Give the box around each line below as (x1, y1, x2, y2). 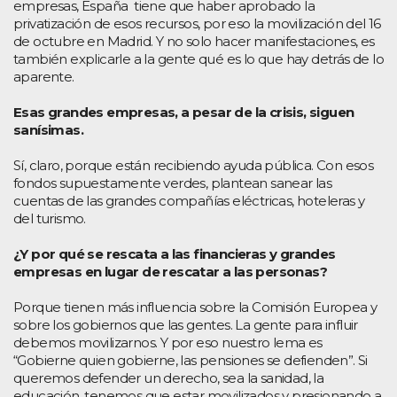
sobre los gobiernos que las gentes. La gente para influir (13, 315, 358, 333)
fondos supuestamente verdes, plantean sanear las (13, 174, 332, 191)
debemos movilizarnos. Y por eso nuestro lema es (13, 333, 323, 351)
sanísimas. (13, 121, 84, 138)
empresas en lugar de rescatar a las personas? (13, 262, 327, 280)
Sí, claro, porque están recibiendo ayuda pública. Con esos (13, 156, 374, 174)
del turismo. (13, 209, 86, 227)
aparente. (13, 67, 74, 85)
